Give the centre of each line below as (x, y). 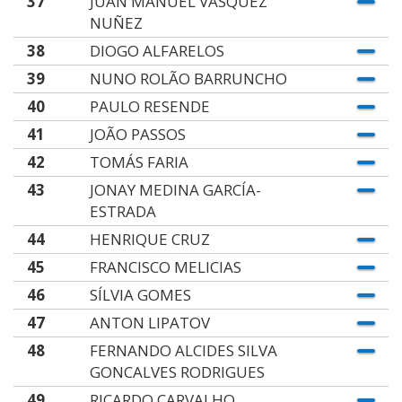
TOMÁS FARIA (139, 162)
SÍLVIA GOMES (140, 295)
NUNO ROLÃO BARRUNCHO (188, 79)
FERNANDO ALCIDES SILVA (183, 350)
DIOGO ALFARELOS (157, 51)
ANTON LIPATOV (149, 323)
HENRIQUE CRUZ (149, 239)
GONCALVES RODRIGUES (177, 372)
